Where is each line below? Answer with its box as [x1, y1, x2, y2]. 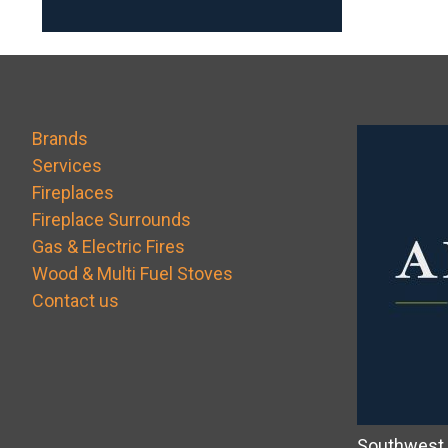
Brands [32, 128, 88, 149]
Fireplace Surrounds [32, 209, 191, 230]
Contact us [32, 290, 119, 311]
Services [32, 155, 102, 176]
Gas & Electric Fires [32, 236, 185, 257]
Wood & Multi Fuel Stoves [32, 263, 233, 284]
